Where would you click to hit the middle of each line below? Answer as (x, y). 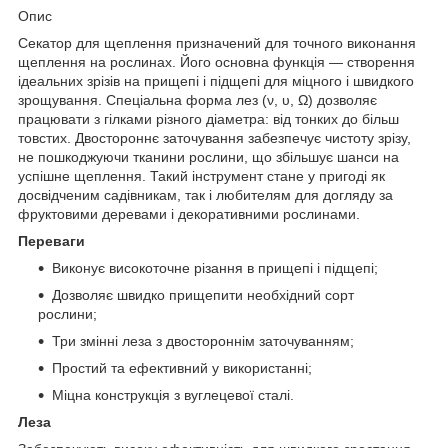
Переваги (51, 240)
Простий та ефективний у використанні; (182, 367)
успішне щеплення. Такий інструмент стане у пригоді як (201, 175)
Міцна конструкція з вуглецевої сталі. (175, 394)
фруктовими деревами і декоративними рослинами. (189, 213)
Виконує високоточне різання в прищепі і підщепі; (215, 267)
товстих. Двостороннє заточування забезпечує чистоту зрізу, (214, 137)
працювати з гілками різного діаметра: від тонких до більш (208, 118)
